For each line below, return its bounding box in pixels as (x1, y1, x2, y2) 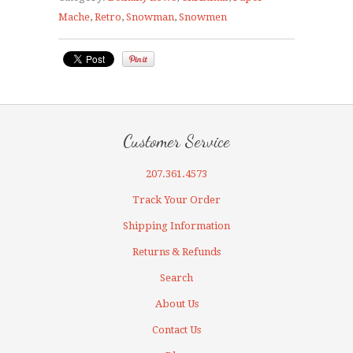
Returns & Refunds (132, 245, 221, 258)
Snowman (126, 10, 174, 23)
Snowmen (179, 10, 227, 23)
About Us (154, 297, 199, 310)
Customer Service (123, 130, 230, 151)
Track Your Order (132, 193, 221, 206)
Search (160, 271, 193, 284)
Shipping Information (123, 219, 230, 232)
